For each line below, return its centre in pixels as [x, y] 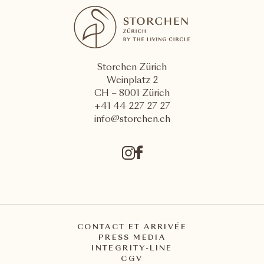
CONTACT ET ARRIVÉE [132, 228]
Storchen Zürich [132, 68]
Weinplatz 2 [132, 81]
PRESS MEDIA [132, 238]
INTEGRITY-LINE [132, 249]
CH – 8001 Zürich [132, 94]
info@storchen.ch [132, 120]
